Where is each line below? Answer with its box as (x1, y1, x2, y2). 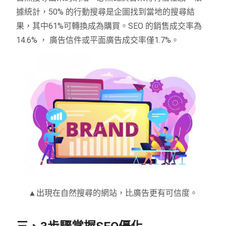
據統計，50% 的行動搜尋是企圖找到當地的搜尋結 (16, 7, 195, 17)
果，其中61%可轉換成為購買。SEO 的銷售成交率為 (16, 21, 202, 31)
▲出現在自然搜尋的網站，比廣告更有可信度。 (28, 188, 198, 198)
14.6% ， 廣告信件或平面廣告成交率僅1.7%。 (16, 35, 180, 45)
